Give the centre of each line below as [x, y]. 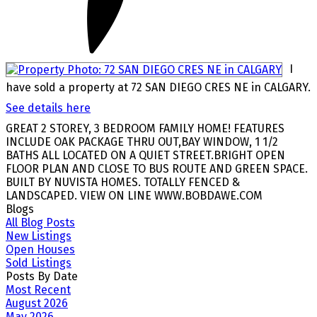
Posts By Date [42, 277]
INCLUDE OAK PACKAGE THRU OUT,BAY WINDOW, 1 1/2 [142, 142]
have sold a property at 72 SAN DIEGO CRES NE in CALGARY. [158, 88]
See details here [48, 108]
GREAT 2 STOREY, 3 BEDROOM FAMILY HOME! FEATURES [145, 129]
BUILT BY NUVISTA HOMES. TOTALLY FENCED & [123, 183]
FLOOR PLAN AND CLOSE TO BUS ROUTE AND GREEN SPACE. [157, 169]
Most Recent [38, 290]
